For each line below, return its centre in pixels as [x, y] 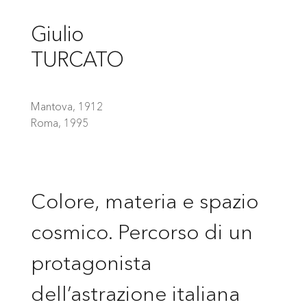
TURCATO [77, 60]
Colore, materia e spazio [144, 201]
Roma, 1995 [59, 122]
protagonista [91, 262]
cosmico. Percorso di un [142, 232]
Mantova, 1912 [66, 106]
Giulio [57, 34]
